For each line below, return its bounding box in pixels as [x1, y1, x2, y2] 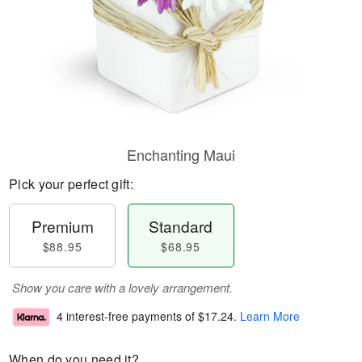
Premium [31, 215, 94, 237]
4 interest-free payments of [57, 308, 198, 325]
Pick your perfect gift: [9, 175, 133, 193]
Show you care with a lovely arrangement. [12, 279, 233, 296]
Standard [149, 215, 213, 237]
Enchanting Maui [127, 144, 235, 165]
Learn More [240, 308, 300, 325]
